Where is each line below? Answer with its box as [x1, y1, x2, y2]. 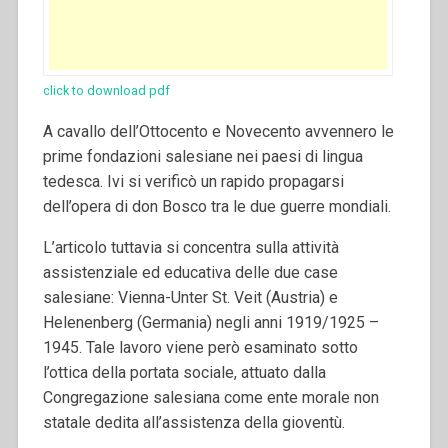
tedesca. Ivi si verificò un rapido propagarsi [42, 172, 344, 192]
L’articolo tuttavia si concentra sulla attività [42, 238, 339, 258]
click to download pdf [42, 83, 170, 99]
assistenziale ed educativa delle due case [42, 263, 338, 283]
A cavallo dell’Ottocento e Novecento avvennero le [42, 122, 394, 142]
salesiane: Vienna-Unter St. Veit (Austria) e [42, 288, 338, 308]
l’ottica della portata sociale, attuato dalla [42, 363, 326, 383]
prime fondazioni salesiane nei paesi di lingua [42, 147, 363, 167]
